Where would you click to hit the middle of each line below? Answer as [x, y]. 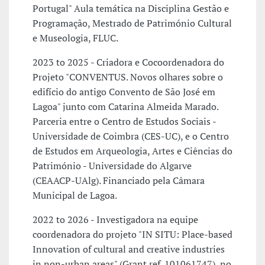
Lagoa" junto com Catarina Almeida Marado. [125, 107]
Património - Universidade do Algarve [112, 166]
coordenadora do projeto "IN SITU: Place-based [132, 235]
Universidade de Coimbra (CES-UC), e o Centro [131, 136]
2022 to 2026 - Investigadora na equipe [115, 220]
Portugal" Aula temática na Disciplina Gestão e [131, 9]
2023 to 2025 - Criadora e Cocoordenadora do [128, 62]
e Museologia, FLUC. [75, 38]
